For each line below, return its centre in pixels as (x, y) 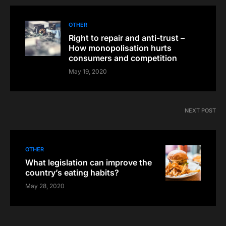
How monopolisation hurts (120, 48)
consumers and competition (123, 58)
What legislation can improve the (89, 162)
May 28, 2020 (45, 186)
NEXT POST (200, 110)
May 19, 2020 (88, 71)
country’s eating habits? (72, 173)
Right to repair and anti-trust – (127, 38)
